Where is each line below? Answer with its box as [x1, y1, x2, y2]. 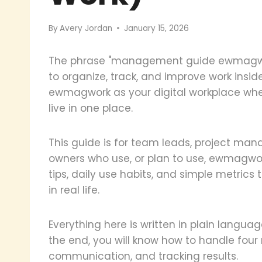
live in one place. [49, 101, 133, 115]
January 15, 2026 [124, 22, 189, 34]
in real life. [49, 182, 99, 197]
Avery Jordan [60, 22, 113, 34]
